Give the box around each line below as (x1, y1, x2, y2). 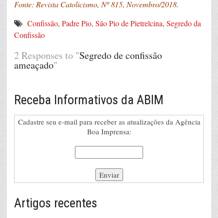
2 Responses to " (14, 48, 79, 62)
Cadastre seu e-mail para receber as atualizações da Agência (18, 116, 200, 127)
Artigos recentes (14, 195, 97, 210)
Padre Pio (62, 18, 91, 28)
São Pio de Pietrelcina (95, 18, 163, 28)
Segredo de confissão (79, 48, 162, 62)
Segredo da (166, 18, 201, 28)
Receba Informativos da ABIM (14, 92, 163, 107)
